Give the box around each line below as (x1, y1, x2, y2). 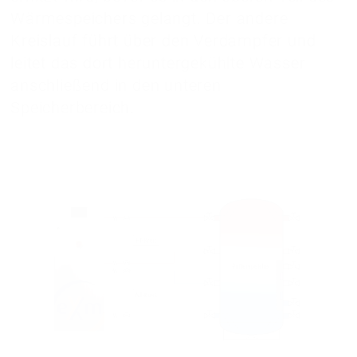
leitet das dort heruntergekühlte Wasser (10, 53, 306, 73)
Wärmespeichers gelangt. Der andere (10, 9, 288, 29)
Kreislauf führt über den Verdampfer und (10, 31, 316, 51)
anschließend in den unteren (10, 76, 222, 96)
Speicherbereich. (10, 98, 135, 118)
